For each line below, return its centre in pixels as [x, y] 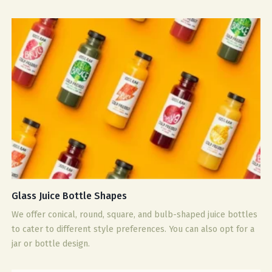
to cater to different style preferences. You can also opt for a [133, 229]
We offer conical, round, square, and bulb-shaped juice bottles [135, 214]
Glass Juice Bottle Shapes [70, 195]
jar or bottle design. [51, 243]
